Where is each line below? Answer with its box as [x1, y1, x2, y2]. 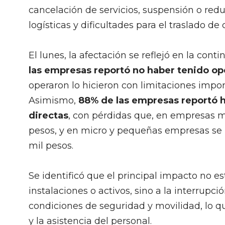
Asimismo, [29, 95, 78, 106]
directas [29, 110, 68, 121]
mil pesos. [29, 140, 73, 151]
